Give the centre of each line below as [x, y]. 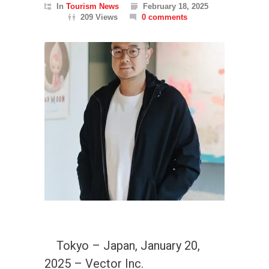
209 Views [99, 17]
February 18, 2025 [176, 7]
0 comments [165, 17]
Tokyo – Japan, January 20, [122, 245]
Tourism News [92, 7]
